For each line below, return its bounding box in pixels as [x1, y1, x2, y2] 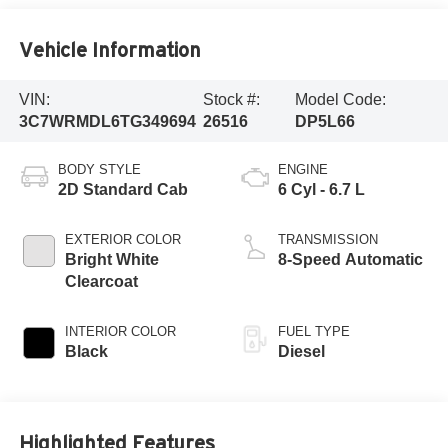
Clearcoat [64, 272, 138, 290]
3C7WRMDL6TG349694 [18, 112, 196, 130]
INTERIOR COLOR [64, 323, 176, 339]
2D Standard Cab [57, 180, 188, 198]
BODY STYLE [57, 161, 141, 177]
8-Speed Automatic [278, 250, 423, 268]
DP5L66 [294, 112, 355, 130]
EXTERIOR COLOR [64, 231, 181, 247]
